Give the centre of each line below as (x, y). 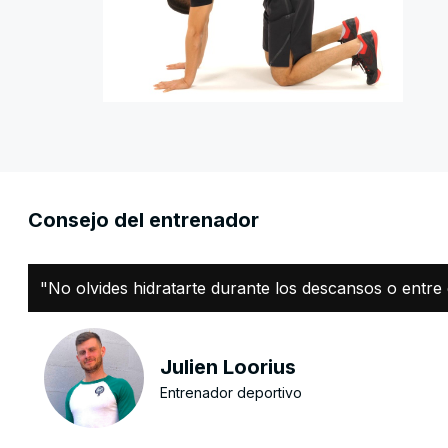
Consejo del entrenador (143, 219)
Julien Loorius (228, 367)
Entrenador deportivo (231, 393)
